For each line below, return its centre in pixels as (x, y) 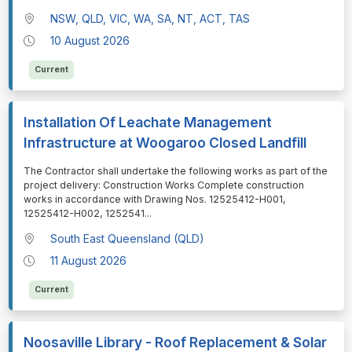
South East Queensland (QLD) (128, 239)
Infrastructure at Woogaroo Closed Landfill (165, 143)
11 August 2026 (89, 261)
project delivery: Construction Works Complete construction (163, 185)
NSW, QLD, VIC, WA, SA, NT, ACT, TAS (150, 19)
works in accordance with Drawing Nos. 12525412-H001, (154, 200)
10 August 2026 (90, 41)
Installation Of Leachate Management (147, 123)
